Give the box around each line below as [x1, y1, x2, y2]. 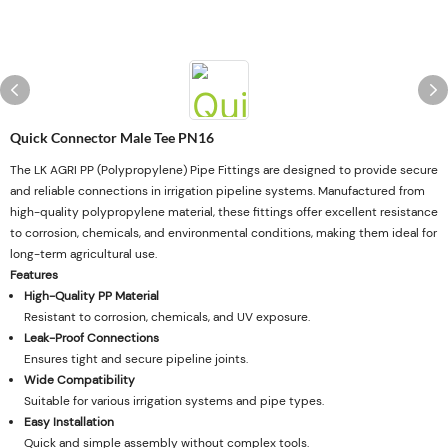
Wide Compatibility [24, 372, 136, 388]
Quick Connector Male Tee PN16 [10, 129, 214, 146]
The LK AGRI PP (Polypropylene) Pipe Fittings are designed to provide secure [10, 162, 438, 178]
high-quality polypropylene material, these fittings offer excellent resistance [10, 204, 438, 220]
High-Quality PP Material [24, 288, 160, 304]
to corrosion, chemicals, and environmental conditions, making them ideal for [10, 225, 437, 241]
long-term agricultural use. [10, 246, 157, 262]
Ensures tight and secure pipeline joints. [24, 351, 249, 367]
